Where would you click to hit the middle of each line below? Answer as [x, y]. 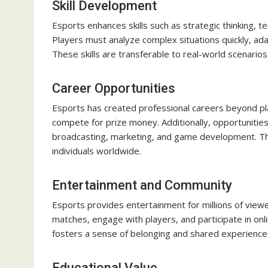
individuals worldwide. [97, 151]
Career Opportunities [114, 89]
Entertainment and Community [142, 185]
